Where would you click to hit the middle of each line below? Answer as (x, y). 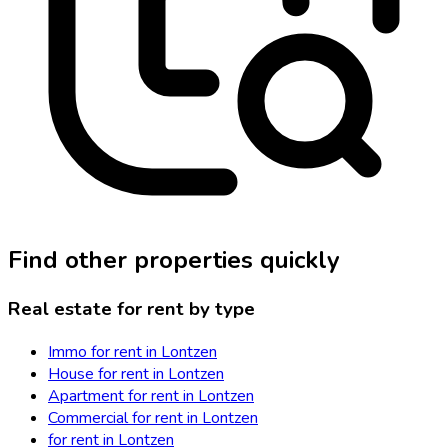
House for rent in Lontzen (136, 373)
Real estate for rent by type (131, 309)
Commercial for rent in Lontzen (153, 417)
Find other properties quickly (174, 260)
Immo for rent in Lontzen (132, 351)
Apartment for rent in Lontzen (151, 395)
